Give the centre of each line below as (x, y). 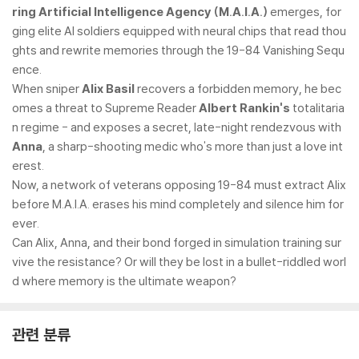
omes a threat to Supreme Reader (105, 108)
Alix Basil (108, 89)
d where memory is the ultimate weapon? (124, 281)
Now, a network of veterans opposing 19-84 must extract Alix (179, 185)
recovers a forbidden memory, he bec (238, 89)
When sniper (47, 89)
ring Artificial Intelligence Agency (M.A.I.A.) (140, 12)
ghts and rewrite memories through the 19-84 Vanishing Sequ (178, 50)
